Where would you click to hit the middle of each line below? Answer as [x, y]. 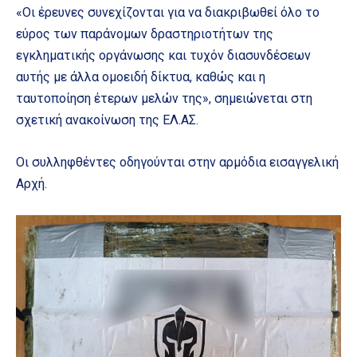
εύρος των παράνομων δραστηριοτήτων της [145, 33]
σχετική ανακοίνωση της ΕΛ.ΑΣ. [107, 120]
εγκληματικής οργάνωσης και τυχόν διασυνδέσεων [163, 55]
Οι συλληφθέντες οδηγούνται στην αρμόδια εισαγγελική [177, 162]
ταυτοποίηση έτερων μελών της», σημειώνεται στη [164, 98]
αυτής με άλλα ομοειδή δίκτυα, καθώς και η [141, 76]
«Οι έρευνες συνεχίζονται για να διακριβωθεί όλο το [168, 12]
